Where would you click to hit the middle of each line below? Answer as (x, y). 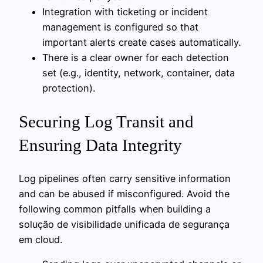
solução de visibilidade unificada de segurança (124, 225)
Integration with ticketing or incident (125, 11)
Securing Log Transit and (106, 122)
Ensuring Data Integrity (100, 145)
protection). (69, 88)
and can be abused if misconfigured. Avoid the (124, 194)
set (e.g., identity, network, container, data (139, 73)
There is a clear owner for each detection (136, 57)
